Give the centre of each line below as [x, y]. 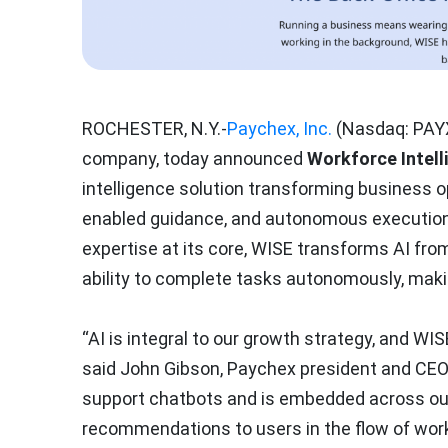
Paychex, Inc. [279, 129]
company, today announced [194, 159]
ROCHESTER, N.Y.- [154, 129]
